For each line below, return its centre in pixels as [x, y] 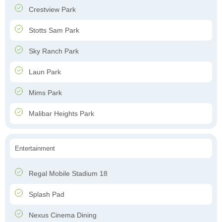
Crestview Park [51, 10]
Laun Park [44, 72]
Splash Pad [46, 194]
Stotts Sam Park [53, 30]
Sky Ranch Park [53, 51]
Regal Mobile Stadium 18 [67, 174]
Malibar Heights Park [60, 114]
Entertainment [35, 149]
